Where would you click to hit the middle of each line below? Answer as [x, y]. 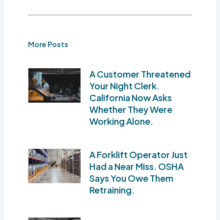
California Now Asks [131, 97]
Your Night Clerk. [125, 85]
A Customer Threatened [140, 74]
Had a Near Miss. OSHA [137, 166]
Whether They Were [131, 109]
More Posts [48, 44]
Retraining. [112, 190]
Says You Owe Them [132, 178]
